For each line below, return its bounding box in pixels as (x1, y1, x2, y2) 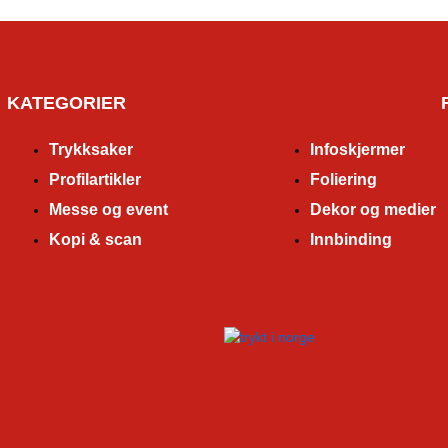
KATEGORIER (6, 92, 126, 113)
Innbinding (309, 230, 392, 248)
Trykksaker (48, 140, 133, 158)
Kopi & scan (48, 230, 142, 248)
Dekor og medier (309, 200, 436, 218)
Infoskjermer (309, 140, 405, 158)
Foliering (309, 170, 377, 188)
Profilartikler (48, 170, 141, 188)
